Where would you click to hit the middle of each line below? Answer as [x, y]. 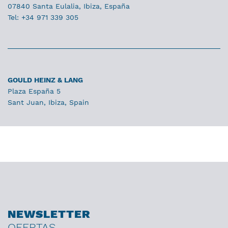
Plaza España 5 [34, 91]
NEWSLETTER [49, 214]
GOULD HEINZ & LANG [45, 80]
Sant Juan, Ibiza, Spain [48, 102]
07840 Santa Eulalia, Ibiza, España [69, 6]
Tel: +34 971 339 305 [43, 17]
